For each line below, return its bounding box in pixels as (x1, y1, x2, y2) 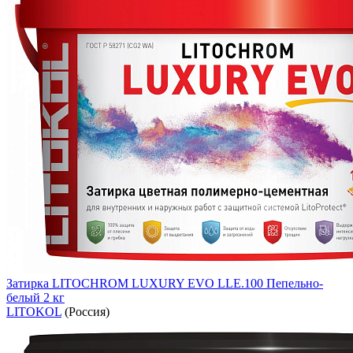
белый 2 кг (6, 290, 65, 304)
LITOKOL (6, 304, 61, 318)
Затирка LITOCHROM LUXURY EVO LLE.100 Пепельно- (6, 276, 323, 290)
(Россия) (61, 304, 110, 318)
